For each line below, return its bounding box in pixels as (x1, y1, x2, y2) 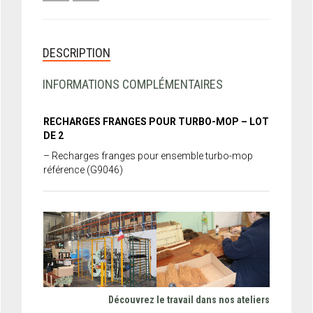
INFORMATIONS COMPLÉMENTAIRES (43, 76, 223, 92)
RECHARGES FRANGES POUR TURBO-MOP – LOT (43, 115, 269, 127)
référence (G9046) (43, 164, 123, 176)
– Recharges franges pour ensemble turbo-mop (43, 150, 253, 162)
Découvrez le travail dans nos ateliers (108, 294, 270, 306)
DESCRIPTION (43, 45, 110, 60)
